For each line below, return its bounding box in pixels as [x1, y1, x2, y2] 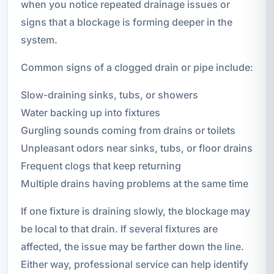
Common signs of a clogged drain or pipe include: [20, 61, 253, 74]
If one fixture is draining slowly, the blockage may [20, 205, 250, 218]
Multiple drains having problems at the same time [20, 177, 248, 190]
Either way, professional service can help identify [20, 258, 248, 271]
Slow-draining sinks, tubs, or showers [20, 89, 198, 102]
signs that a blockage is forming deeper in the [20, 16, 232, 29]
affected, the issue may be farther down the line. [20, 240, 244, 253]
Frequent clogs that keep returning [20, 160, 181, 172]
